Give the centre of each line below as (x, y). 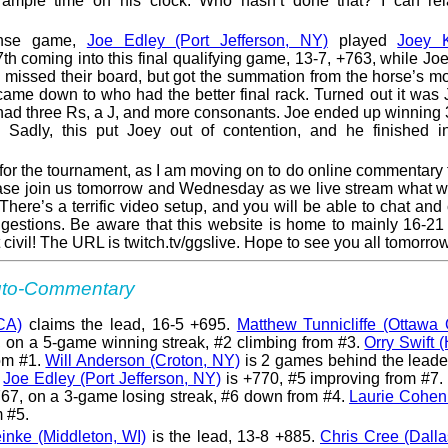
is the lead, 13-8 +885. (233, 436)
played (362, 40)
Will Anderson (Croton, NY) (142, 360)
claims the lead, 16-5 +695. (129, 324)
